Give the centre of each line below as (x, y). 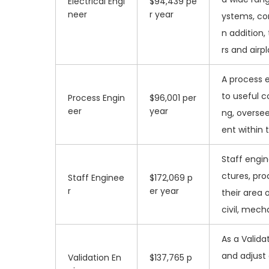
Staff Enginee (96, 178)
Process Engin (96, 98)
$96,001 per (173, 98)
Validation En (95, 258)
